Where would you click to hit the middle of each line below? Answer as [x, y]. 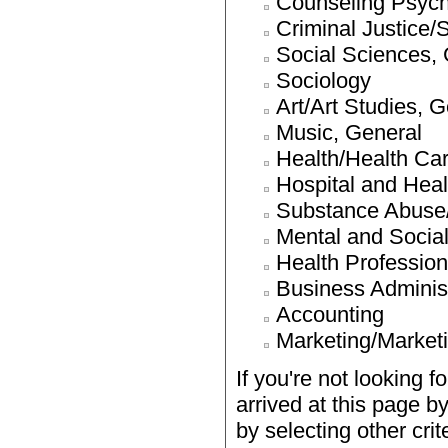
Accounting [330, 315]
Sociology [323, 81]
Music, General [349, 133]
